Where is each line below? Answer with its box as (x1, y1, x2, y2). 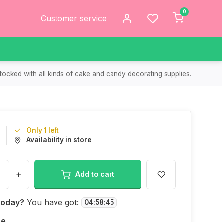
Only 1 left (26, 126, 59, 134)
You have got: (27, 197, 79, 207)
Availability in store (26, 136, 92, 144)
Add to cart (75, 170, 114, 178)
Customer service (41, 13, 107, 23)
